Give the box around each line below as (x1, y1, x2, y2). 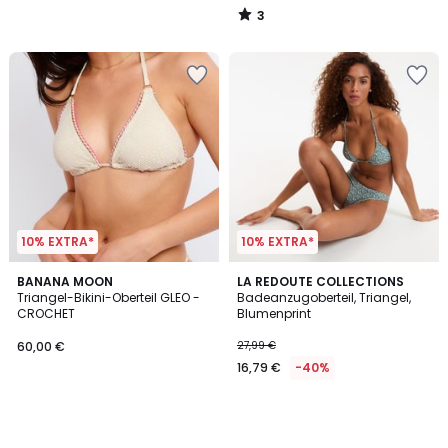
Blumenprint (237, 305, 311, 322)
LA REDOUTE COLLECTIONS (237, 273, 404, 290)
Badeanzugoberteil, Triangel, (237, 289, 411, 306)
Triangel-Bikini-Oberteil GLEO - (17, 289, 200, 306)
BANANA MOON (17, 273, 113, 290)
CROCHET (17, 305, 75, 322)
